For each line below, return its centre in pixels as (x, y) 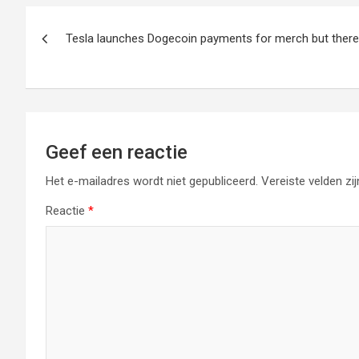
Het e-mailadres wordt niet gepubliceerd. (152, 181)
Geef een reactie (117, 152)
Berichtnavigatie (118, 22)
